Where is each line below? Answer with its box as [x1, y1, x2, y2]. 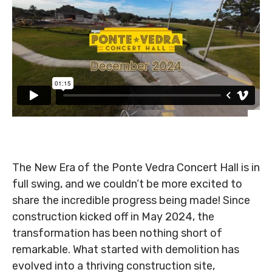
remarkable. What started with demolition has [12, 243, 239, 257]
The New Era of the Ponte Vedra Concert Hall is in [12, 161, 260, 175]
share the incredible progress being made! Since [12, 194, 250, 208]
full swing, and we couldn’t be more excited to [12, 177, 242, 191]
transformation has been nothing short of [12, 226, 222, 240]
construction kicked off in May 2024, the [12, 210, 214, 224]
